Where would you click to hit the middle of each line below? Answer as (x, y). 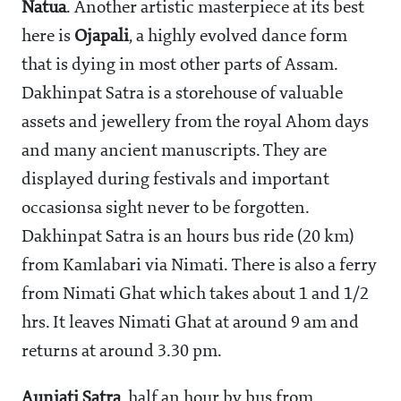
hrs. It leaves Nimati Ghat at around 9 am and (190, 324)
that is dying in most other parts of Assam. (180, 66)
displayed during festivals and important (175, 180)
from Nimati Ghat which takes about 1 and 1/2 (195, 295)
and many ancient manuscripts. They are (174, 152)
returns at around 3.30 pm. (122, 352)
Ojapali (102, 37)
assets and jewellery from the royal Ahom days (195, 123)
